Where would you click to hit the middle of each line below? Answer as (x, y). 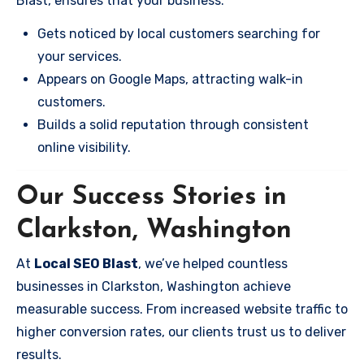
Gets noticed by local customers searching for (179, 33)
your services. (80, 56)
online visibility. (84, 147)
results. (39, 355)
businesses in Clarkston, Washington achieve (154, 286)
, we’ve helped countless (213, 264)
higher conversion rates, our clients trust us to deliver (181, 332)
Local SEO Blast (86, 264)
